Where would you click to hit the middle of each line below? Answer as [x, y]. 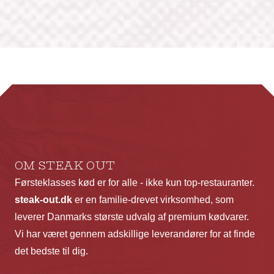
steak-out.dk [43, 199]
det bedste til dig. [51, 251]
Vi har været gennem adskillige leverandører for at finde [135, 234]
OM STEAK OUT [65, 165]
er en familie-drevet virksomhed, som [153, 199]
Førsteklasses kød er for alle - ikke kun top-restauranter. [135, 182]
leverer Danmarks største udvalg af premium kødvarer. [132, 217]
